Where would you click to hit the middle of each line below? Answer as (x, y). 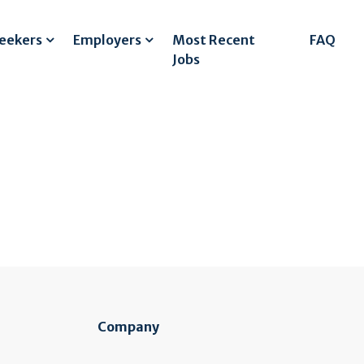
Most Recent (214, 40)
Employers (108, 40)
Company (128, 327)
